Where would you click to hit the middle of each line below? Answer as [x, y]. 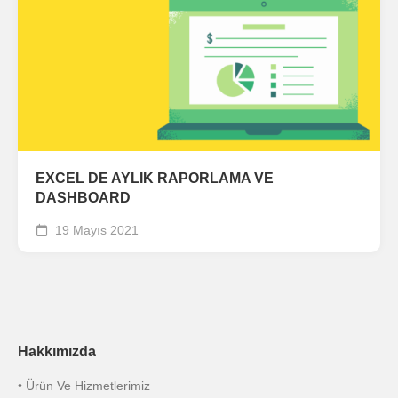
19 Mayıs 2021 [95, 231]
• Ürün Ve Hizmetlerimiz [84, 386]
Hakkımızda [57, 352]
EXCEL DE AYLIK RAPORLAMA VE [155, 179]
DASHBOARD [83, 198]
